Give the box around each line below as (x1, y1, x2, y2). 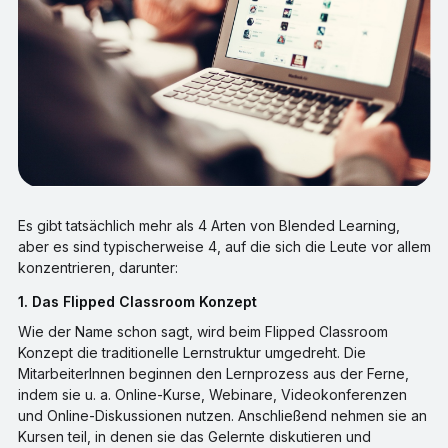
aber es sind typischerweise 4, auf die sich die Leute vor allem (17, 238, 431, 256)
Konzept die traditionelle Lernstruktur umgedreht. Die (17, 344, 366, 362)
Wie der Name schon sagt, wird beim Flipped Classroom (17, 323, 388, 341)
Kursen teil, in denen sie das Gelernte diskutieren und (17, 428, 371, 446)
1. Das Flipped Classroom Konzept (27, 293, 257, 311)
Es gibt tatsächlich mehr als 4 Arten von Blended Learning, (17, 217, 400, 235)
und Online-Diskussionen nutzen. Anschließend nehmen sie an (17, 407, 427, 425)
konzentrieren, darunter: (17, 259, 178, 277)
